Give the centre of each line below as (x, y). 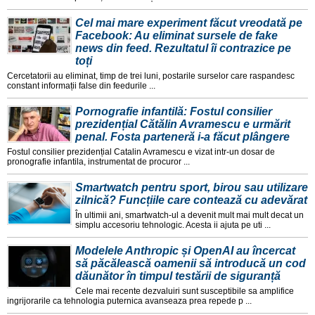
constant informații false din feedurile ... (81, 86)
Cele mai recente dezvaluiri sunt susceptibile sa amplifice (185, 291)
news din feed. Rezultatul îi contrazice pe (183, 49)
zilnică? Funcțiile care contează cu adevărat (191, 200)
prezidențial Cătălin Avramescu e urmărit (183, 124)
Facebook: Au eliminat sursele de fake (176, 36)
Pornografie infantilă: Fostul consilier (174, 112)
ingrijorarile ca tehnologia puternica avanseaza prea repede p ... (129, 301)
